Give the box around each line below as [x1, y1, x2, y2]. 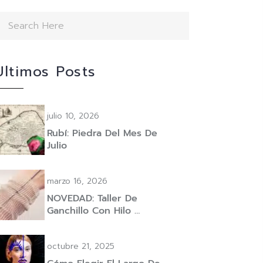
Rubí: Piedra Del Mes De [47, 126, 157, 140]
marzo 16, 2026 [47, 175, 107, 187]
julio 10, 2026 [47, 110, 99, 122]
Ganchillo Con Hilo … [47, 204, 140, 218]
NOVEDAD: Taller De [47, 191, 137, 205]
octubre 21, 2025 [47, 240, 114, 252]
